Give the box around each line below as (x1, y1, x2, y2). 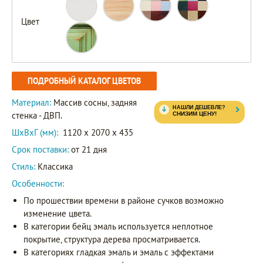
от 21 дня (69, 144, 107, 156)
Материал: (12, 97, 53, 109)
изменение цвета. (23, 208, 92, 220)
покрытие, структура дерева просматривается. (23, 234, 200, 245)
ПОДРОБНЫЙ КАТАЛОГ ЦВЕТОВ (28, 76, 141, 87)
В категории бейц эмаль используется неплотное (23, 221, 213, 232)
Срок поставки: (12, 144, 69, 156)
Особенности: (12, 178, 64, 190)
